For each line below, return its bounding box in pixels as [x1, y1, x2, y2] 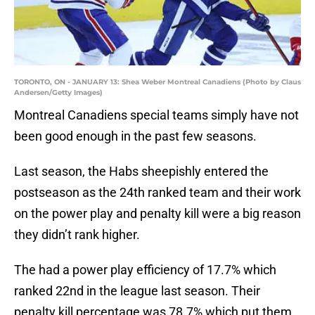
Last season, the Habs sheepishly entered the [14, 164, 269, 179]
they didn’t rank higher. [14, 227, 140, 243]
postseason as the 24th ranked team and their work [14, 185, 301, 200]
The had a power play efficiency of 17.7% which [14, 262, 276, 278]
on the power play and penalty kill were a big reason [14, 206, 301, 221]
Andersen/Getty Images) [14, 88, 103, 98]
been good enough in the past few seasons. [14, 129, 257, 144]
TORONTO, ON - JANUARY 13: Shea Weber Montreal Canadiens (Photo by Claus [14, 77, 301, 87]
